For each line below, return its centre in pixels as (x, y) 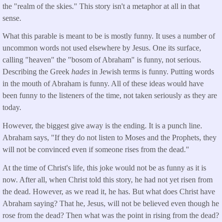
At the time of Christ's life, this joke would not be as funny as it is (104, 168)
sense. (13, 18)
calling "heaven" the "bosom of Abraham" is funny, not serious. (102, 60)
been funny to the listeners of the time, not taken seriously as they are (110, 96)
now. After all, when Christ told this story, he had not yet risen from (108, 180)
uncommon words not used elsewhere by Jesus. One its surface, (102, 48)
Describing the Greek (37, 72)
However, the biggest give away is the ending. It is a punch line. (102, 126)
